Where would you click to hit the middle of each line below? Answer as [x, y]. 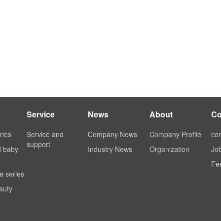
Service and [45, 134]
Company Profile [176, 134]
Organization [170, 149]
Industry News [110, 149]
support [38, 144]
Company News [113, 134]
